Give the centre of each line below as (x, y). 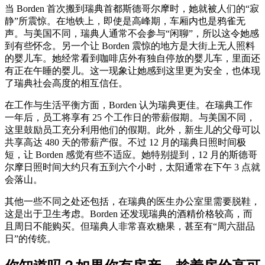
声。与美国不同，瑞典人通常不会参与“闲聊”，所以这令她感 (132, 33)
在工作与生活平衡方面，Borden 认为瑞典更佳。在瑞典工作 (129, 105)
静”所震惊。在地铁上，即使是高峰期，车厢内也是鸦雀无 (125, 21)
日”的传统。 (30, 238)
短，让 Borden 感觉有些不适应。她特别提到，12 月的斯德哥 (131, 154)
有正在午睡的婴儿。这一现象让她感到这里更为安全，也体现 (132, 70)
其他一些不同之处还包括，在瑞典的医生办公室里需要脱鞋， (132, 201)
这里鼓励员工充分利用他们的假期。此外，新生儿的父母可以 (132, 130)
